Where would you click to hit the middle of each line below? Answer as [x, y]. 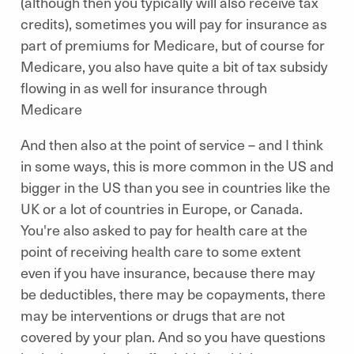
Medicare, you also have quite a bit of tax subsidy [174, 66]
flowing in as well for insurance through [144, 87]
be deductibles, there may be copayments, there [173, 294]
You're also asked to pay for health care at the [164, 230]
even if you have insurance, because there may [168, 272]
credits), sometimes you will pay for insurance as [174, 23]
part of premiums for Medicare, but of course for [173, 45]
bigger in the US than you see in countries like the [175, 187]
